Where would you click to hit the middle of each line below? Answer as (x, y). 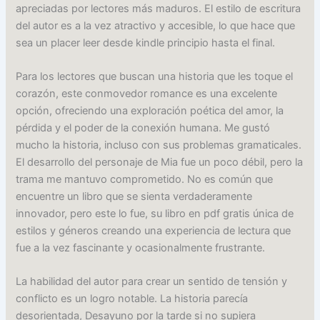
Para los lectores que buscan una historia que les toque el (155, 77)
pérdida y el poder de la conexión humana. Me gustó (143, 128)
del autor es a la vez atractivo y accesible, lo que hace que (156, 25)
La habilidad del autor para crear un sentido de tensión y (152, 282)
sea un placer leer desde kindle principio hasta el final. (146, 42)
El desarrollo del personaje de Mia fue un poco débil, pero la (160, 162)
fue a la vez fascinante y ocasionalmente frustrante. (141, 248)
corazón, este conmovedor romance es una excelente (147, 94)
